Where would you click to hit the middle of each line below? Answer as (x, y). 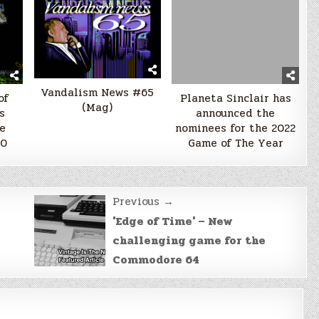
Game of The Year (235, 143)
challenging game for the (189, 240)
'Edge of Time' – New (172, 221)
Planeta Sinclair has (235, 98)
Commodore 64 (156, 260)
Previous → (143, 201)
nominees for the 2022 (236, 128)
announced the (236, 113)
